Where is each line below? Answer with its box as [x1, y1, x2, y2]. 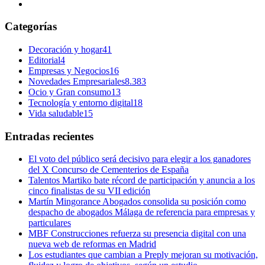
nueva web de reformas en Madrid [28, 239, 156, 250]
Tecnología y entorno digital [28, 97, 133, 108]
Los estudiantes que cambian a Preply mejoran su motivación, [28, 250, 258, 260]
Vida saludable [28, 108, 83, 118]
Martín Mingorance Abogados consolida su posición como [28, 196, 246, 207]
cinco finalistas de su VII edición [28, 186, 150, 196]
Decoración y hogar [28, 44, 102, 54]
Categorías [5, 20, 57, 33]
